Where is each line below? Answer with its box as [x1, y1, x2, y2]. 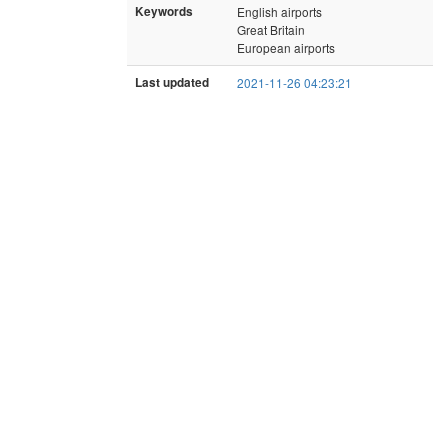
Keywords [135, 2, 193, 20]
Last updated [135, 73, 209, 91]
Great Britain [237, 20, 305, 38]
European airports [237, 38, 335, 56]
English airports [237, 2, 322, 20]
